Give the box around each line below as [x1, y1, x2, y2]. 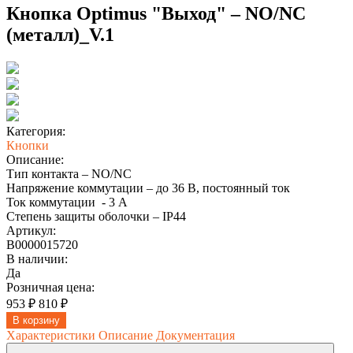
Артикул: [6, 223, 56, 237]
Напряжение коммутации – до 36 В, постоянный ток [6, 180, 290, 195]
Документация [156, 328, 235, 342]
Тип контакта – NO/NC [6, 166, 132, 180]
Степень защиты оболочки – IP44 [6, 209, 186, 223]
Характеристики [6, 328, 98, 342]
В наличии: [6, 251, 68, 266]
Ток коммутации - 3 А [6, 195, 128, 209]
